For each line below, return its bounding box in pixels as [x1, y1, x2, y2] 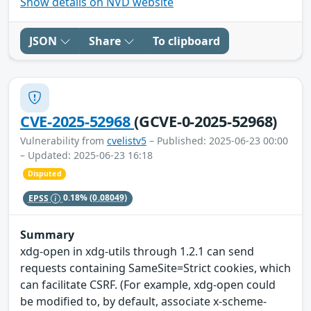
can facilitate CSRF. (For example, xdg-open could [20, 277, 276, 293]
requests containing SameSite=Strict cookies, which [20, 260, 291, 276]
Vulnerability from [20, 133, 107, 147]
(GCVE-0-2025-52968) [134, 110, 278, 131]
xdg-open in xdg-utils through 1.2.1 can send [20, 244, 254, 260]
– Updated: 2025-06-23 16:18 [20, 148, 153, 162]
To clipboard [153, 33, 220, 49]
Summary [20, 227, 74, 243]
